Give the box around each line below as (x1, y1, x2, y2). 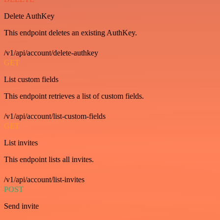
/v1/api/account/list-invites (4, 175, 84, 184)
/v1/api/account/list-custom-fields (4, 112, 106, 120)
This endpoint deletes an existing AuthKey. (4, 28, 137, 37)
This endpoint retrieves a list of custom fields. (4, 92, 144, 100)
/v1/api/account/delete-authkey (4, 49, 98, 57)
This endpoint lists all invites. (4, 155, 94, 164)
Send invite (4, 202, 39, 210)
